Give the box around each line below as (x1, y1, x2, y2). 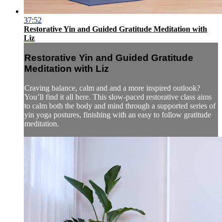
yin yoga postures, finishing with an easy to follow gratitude (24, 110, 211, 119)
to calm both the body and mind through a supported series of (24, 101, 216, 110)
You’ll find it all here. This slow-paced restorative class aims (24, 92, 212, 101)
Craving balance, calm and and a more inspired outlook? (24, 83, 200, 92)
